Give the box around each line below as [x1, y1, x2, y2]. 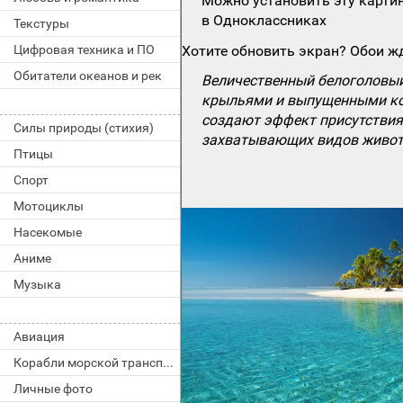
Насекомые [13, 225, 82, 239]
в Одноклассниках [201, 12, 327, 30]
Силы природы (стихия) [13, 121, 154, 135]
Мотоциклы [13, 199, 84, 213]
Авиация [13, 329, 65, 344]
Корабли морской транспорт [163, 355, 174, 370]
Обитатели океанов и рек [13, 68, 162, 83]
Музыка [13, 277, 61, 291]
